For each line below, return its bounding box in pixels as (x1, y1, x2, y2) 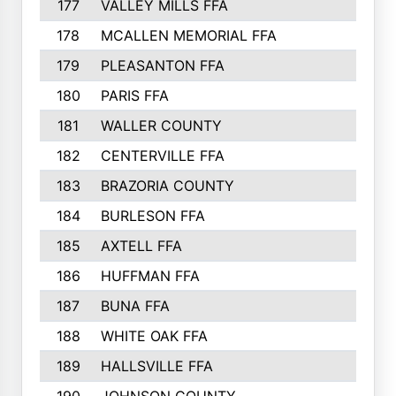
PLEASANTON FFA (100, 57, 225, 74)
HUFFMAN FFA (100, 267, 200, 285)
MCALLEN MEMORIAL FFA (100, 27, 277, 44)
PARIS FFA (100, 87, 169, 104)
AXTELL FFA (100, 237, 182, 255)
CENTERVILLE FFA (100, 147, 225, 164)
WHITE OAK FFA (100, 327, 208, 345)
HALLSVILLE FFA (100, 357, 213, 375)
